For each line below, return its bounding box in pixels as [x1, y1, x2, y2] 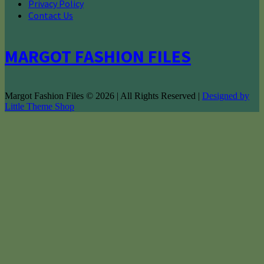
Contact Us [28, 9, 73, 22]
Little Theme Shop [5, 101, 74, 112]
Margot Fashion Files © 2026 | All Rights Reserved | [5, 91, 202, 101]
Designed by [202, 91, 249, 101]
